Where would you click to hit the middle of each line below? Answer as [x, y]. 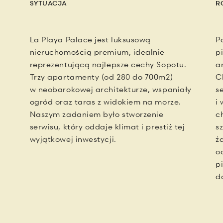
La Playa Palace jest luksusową [90, 39]
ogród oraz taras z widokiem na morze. [105, 101]
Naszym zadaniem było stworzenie [97, 114]
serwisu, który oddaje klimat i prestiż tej [107, 126]
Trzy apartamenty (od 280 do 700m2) [101, 76]
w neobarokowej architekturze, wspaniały [111, 89]
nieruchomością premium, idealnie [97, 52]
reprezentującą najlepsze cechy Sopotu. [108, 64]
